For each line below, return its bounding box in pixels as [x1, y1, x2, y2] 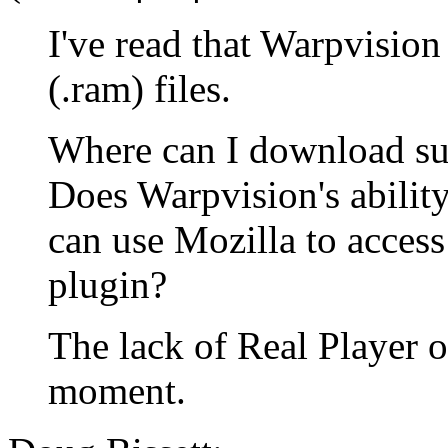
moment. [48, 368, 186, 412]
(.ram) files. [48, 66, 231, 110]
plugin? [48, 262, 167, 306]
